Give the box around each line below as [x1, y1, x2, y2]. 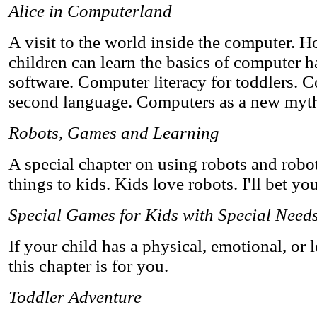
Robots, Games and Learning [8, 123, 219, 142]
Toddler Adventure [8, 287, 142, 306]
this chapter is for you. [8, 256, 168, 275]
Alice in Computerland [8, 1, 172, 21]
